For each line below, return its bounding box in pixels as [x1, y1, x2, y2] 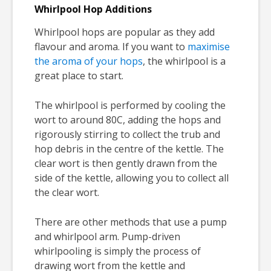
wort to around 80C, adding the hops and [34, 113, 221, 127]
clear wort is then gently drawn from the [34, 157, 217, 171]
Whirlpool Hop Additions [34, 2, 152, 16]
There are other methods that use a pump [34, 215, 227, 229]
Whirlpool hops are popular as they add [34, 25, 215, 39]
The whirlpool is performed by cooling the [34, 99, 226, 113]
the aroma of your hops [34, 54, 143, 68]
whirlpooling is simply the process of [34, 244, 201, 258]
